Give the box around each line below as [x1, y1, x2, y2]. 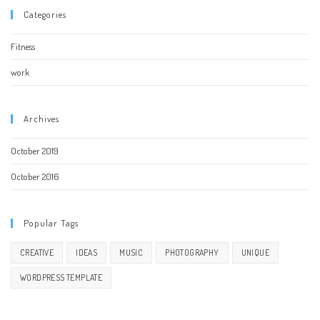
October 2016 [11, 171, 59, 183]
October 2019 [11, 145, 59, 157]
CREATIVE [20, 247, 54, 259]
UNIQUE [241, 247, 270, 259]
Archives [24, 113, 59, 125]
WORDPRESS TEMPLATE [20, 272, 103, 284]
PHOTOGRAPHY [165, 247, 219, 259]
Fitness [11, 41, 35, 53]
